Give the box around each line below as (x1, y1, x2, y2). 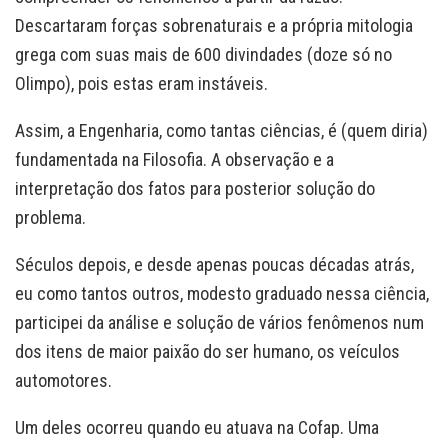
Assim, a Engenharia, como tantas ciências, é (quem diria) (15, 119, 428, 141)
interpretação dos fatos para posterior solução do (15, 177, 375, 199)
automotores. (15, 369, 112, 391)
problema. (15, 206, 86, 228)
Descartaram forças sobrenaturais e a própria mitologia (15, 14, 413, 36)
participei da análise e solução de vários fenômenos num (15, 311, 424, 333)
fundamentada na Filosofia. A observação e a (15, 148, 334, 170)
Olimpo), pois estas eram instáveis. (15, 72, 268, 94)
